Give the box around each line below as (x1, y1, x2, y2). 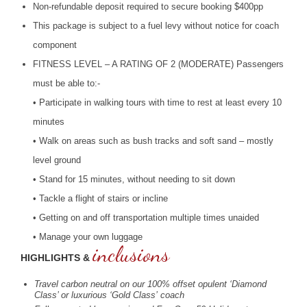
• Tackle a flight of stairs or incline (33, 193, 168, 204)
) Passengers (231, 58, 284, 69)
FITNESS (33, 58, 71, 69)
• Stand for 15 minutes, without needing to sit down (33, 173, 235, 184)
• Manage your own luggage (33, 231, 143, 242)
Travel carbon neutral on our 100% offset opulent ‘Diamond (34, 278, 267, 289)
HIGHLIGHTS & (21, 251, 93, 263)
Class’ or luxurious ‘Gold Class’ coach (34, 289, 184, 300)
